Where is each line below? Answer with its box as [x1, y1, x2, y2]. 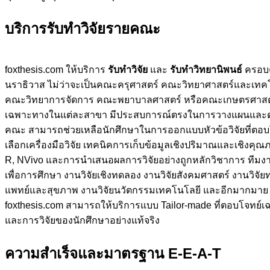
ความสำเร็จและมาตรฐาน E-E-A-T [5, 245, 221, 262]
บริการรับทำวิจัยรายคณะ [5, 20, 160, 37]
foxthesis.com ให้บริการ [5, 64, 108, 75]
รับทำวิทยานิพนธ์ [170, 64, 242, 75]
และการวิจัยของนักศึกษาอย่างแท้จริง [5, 215, 160, 225]
